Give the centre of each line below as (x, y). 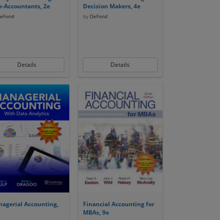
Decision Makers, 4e (111, 6)
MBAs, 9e (96, 212)
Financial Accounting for (118, 204)
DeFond (98, 16)
